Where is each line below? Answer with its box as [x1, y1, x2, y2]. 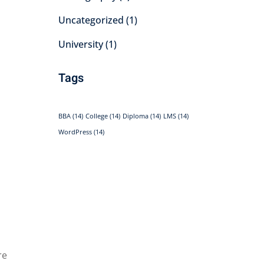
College [85, 111, 108, 120]
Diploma [122, 111, 148, 120]
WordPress [58, 127, 92, 136]
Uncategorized [58, 13, 124, 27]
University [58, 37, 103, 51]
